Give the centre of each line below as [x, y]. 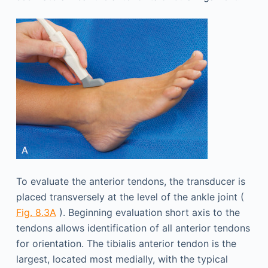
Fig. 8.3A [36, 212]
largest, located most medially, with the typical [122, 259]
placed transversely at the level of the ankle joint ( [130, 197]
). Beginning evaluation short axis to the [148, 212]
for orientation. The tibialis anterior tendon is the [126, 243]
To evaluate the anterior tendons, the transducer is [130, 181]
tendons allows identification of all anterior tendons [133, 228]
